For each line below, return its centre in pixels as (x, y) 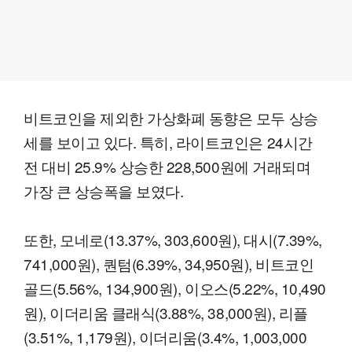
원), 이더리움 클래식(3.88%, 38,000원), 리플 (166, 312)
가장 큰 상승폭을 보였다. (104, 190)
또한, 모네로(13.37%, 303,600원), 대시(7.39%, (173, 239)
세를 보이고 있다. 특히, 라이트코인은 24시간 (168, 141)
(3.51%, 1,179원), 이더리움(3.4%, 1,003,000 (165, 336)
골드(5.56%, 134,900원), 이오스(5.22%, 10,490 (175, 288)
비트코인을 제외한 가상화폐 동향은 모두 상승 (171, 117)
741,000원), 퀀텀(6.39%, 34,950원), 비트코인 (169, 263)
